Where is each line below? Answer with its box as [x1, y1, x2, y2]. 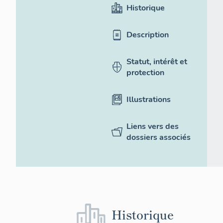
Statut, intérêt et [126, 56, 187, 68]
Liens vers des [126, 121, 179, 132]
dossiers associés [126, 132, 191, 143]
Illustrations [126, 94, 171, 106]
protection [126, 67, 164, 79]
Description [126, 29, 169, 41]
